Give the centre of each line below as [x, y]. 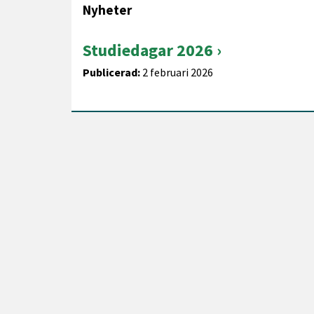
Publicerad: [111, 72]
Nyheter [107, 10]
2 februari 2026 [177, 72]
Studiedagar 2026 [148, 50]
